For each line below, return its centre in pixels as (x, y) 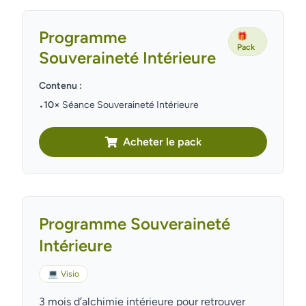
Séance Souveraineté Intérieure (129, 105)
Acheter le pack (162, 142)
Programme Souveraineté (135, 224)
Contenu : (60, 86)
